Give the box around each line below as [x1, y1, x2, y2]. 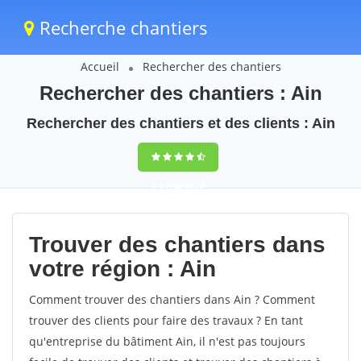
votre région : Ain [29, 256, 216, 281]
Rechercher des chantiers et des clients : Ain [26, 115, 335, 131]
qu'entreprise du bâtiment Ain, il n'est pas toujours [29, 334, 305, 349]
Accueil [80, 59, 119, 74]
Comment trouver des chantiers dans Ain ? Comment [29, 292, 315, 307]
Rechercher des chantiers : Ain [39, 82, 322, 104]
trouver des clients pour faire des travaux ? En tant [29, 313, 303, 328]
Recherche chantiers [35, 15, 208, 39]
